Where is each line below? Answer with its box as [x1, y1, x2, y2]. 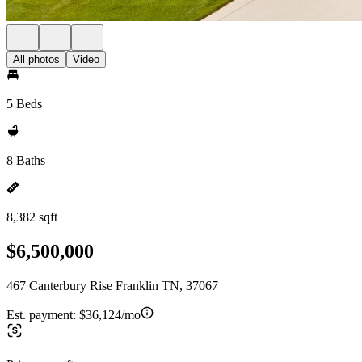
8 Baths [6, 154, 45, 167]
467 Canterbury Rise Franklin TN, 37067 [6, 278, 218, 293]
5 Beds [6, 97, 42, 111]
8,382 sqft [6, 210, 57, 224]
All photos [13, 53, 60, 65]
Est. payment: [6, 307, 79, 322]
